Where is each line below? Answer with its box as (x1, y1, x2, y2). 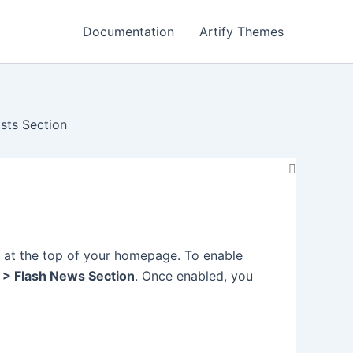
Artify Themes (199, 24, 284, 39)
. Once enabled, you (135, 268, 253, 284)
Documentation (83, 24, 174, 39)
